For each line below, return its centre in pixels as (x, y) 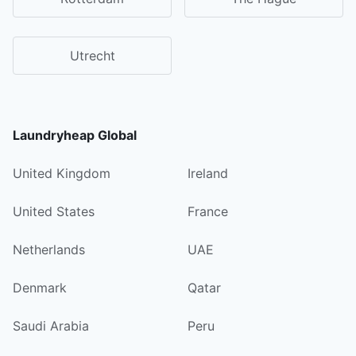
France (208, 211)
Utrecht (92, 55)
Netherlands (49, 249)
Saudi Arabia (51, 325)
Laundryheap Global (75, 135)
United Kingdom (62, 173)
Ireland (208, 173)
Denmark (40, 287)
